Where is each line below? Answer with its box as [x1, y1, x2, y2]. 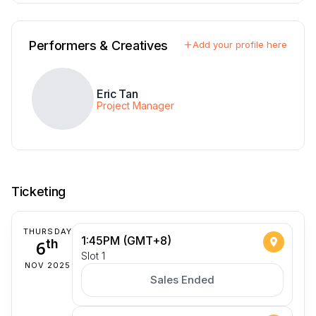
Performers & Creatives [29, 38, 168, 54]
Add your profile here [193, 39, 287, 51]
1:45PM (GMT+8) [80, 233, 171, 248]
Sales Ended [150, 273, 214, 287]
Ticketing [11, 184, 66, 200]
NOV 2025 [24, 260, 71, 271]
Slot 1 [80, 250, 105, 262]
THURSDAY [23, 226, 72, 237]
